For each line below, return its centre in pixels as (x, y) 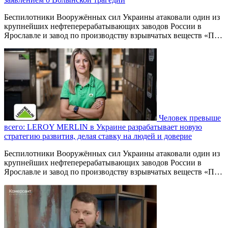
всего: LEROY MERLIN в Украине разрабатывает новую (103, 127)
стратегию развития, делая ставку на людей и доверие (98, 136)
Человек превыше (190, 118)
